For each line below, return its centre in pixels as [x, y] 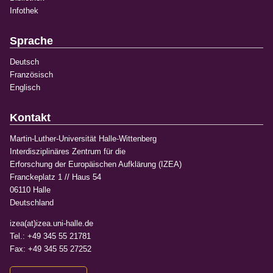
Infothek [24, 11]
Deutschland [32, 203]
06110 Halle [30, 190]
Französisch [31, 75]
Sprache [31, 41]
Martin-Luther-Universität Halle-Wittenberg [83, 139]
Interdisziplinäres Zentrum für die [68, 151]
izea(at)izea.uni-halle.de [51, 223]
